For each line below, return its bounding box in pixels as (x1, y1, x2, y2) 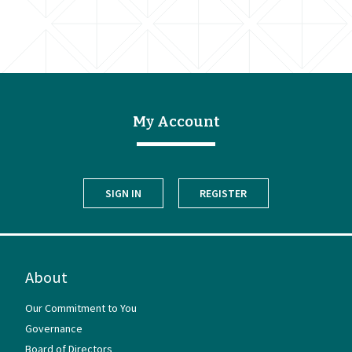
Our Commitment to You (25, 300, 137, 315)
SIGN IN (104, 185, 141, 200)
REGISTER (200, 185, 247, 200)
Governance (25, 321, 82, 335)
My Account (132, 112, 220, 131)
